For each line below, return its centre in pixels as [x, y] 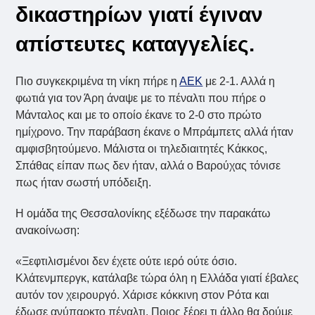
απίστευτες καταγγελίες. [135, 44]
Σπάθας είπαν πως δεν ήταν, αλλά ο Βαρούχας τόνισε [148, 166]
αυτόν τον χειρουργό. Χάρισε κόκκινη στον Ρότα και [143, 295]
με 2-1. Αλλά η [239, 82]
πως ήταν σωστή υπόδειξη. [84, 183]
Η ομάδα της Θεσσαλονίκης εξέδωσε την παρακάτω [143, 214]
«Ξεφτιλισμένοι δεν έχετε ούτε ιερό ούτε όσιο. [127, 262]
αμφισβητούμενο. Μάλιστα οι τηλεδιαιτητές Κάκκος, [142, 149]
